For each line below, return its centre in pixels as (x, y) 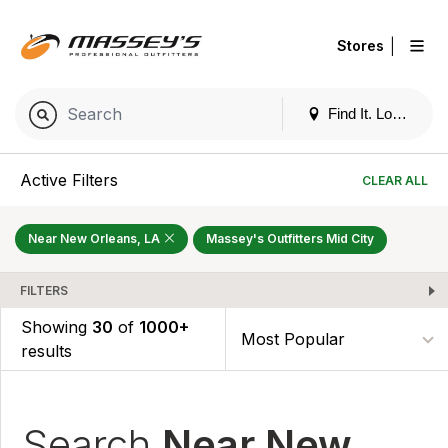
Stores (360, 45)
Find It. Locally (375, 113)
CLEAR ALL (395, 181)
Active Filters (69, 180)
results (46, 350)
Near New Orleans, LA (95, 239)
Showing (56, 326)
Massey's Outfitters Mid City (290, 239)
